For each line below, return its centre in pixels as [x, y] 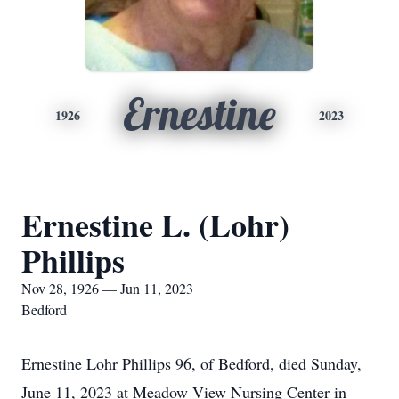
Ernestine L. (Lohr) [155, 224]
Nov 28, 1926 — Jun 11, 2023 [107, 288]
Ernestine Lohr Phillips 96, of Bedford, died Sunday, [191, 363]
